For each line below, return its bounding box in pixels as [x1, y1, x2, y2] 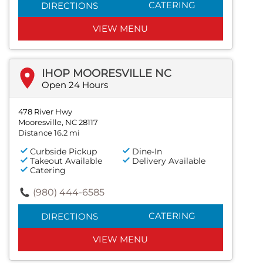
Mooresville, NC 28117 [18, 117, 98, 127]
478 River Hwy [18, 106, 72, 116]
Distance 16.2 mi [18, 127, 80, 137]
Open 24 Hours [42, 79, 108, 90]
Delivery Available [132, 155, 206, 166]
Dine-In [132, 146, 163, 157]
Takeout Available [30, 155, 102, 166]
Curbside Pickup [30, 146, 97, 157]
